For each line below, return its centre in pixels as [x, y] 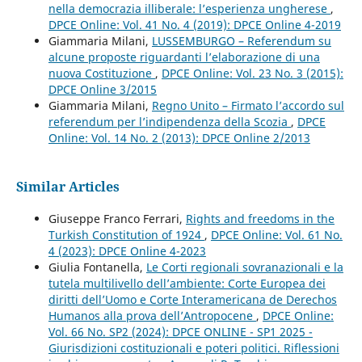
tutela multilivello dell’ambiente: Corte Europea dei [187, 283]
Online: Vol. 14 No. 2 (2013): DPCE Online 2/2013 [179, 137]
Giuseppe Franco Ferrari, [117, 218]
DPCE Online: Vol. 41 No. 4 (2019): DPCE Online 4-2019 [194, 24]
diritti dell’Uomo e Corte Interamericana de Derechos [192, 299]
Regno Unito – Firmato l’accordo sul [248, 105]
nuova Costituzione [101, 73]
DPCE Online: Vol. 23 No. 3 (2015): [252, 73]
